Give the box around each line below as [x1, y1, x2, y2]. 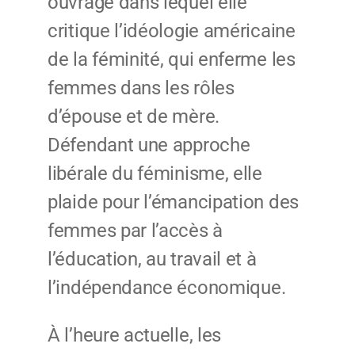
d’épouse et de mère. [48, 105, 219, 128]
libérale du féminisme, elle [48, 162, 262, 185]
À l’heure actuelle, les [48, 324, 222, 347]
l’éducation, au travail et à [48, 248, 257, 271]
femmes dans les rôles [48, 77, 235, 100]
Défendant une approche [48, 134, 250, 157]
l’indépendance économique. [48, 277, 286, 300]
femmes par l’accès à [48, 219, 223, 242]
